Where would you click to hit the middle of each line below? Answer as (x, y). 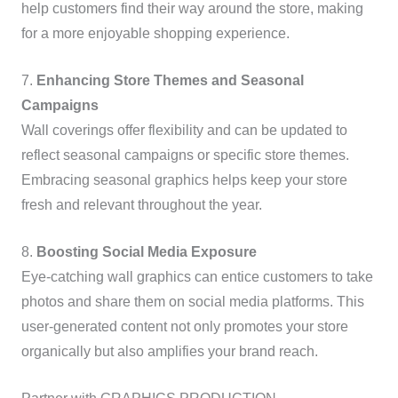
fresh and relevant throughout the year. (141, 204)
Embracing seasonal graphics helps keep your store (184, 179)
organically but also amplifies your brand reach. (169, 351)
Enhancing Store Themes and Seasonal (170, 80)
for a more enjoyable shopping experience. (155, 34)
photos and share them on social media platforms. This (192, 301)
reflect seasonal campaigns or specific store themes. (185, 155)
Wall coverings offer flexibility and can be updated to (184, 130)
